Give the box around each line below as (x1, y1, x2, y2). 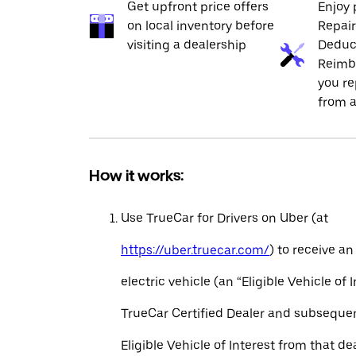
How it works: (89, 166, 184, 185)
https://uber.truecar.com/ (121, 242, 269, 257)
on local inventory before (127, 18, 274, 33)
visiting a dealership (127, 37, 246, 52)
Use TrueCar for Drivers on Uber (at (121, 211, 328, 226)
